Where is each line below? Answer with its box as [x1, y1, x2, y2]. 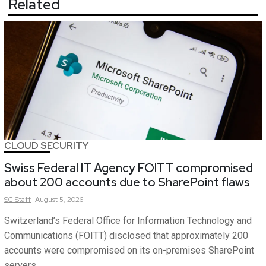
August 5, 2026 [35, 194, 83, 204]
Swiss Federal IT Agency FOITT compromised [4, 160, 253, 176]
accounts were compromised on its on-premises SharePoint [4, 244, 254, 256]
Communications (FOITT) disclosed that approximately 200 [4, 229, 248, 241]
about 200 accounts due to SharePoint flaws [4, 174, 250, 190]
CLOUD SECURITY [4, 139, 88, 152]
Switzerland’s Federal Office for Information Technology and [4, 214, 252, 226]
